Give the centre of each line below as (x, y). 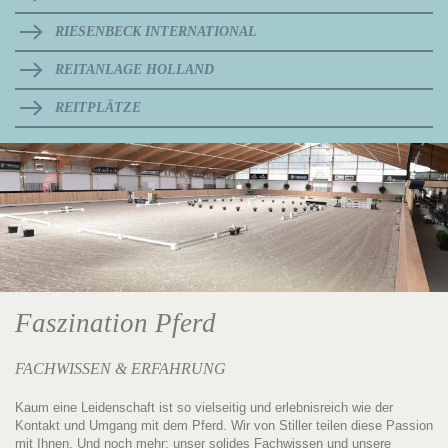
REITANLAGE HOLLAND (134, 69)
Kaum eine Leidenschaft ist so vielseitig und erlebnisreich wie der (204, 408)
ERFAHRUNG (178, 369)
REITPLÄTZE (98, 107)
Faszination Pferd (115, 323)
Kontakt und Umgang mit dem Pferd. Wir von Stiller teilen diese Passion (224, 426)
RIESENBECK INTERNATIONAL (156, 31)
